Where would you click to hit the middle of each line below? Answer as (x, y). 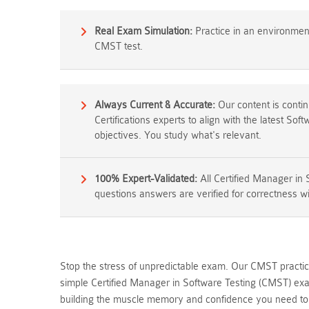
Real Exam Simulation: (143, 31)
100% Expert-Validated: (146, 179)
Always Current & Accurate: (155, 105)
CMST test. (119, 47)
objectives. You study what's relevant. (178, 136)
